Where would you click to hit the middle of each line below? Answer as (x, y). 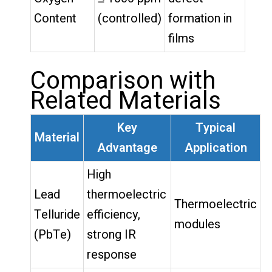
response (112, 254)
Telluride (57, 214)
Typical (216, 127)
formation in (200, 18)
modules (197, 224)
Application (216, 148)
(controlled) (130, 18)
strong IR (111, 234)
